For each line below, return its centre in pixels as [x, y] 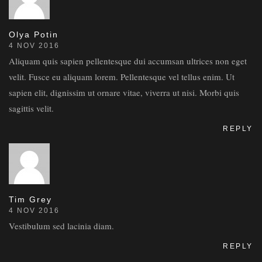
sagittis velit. [31, 108]
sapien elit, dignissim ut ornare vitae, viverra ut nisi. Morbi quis [124, 92]
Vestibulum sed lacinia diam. [61, 226]
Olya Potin [34, 35]
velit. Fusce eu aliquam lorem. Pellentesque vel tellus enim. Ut [122, 77]
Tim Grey [30, 199]
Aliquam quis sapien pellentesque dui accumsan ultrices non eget [128, 61]
